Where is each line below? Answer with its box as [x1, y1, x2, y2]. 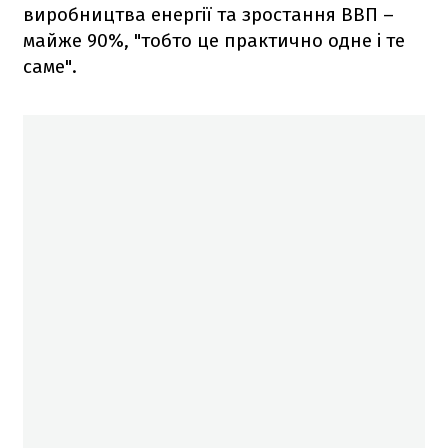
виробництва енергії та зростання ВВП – [23, 2, 394, 26]
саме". [23, 54, 77, 78]
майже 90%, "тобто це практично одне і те [23, 28, 405, 52]
